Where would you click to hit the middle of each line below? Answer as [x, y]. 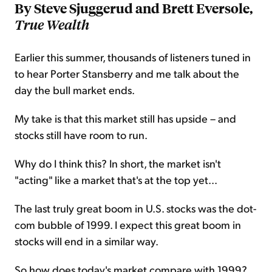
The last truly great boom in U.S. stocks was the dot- [135, 208]
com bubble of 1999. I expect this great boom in [128, 225]
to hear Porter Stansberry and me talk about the [127, 73]
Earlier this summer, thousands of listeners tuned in [133, 57]
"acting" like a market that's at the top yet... [116, 180]
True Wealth [52, 25]
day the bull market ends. [75, 90]
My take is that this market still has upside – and [125, 118]
